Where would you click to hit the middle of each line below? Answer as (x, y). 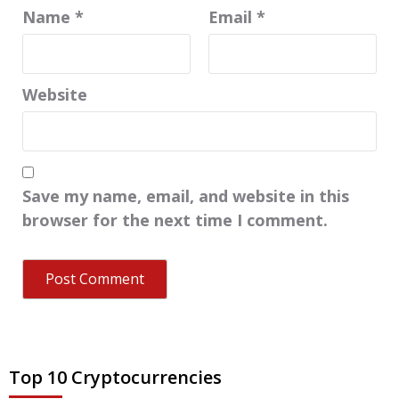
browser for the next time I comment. (175, 220)
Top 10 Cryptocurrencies (115, 377)
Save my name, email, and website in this (186, 195)
